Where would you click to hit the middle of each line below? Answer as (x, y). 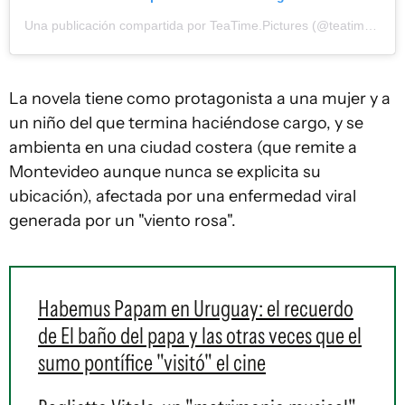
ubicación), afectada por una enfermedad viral (183, 196)
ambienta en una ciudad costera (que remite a (183, 147)
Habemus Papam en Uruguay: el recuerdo (196, 308)
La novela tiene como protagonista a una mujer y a (200, 99)
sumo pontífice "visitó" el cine (152, 363)
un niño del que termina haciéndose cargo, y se (186, 123)
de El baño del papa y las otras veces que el (200, 335)
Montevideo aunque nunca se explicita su (165, 172)
